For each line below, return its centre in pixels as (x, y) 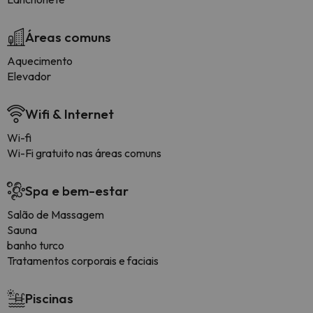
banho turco (36, 245)
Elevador (29, 76)
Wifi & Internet (70, 114)
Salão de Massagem (56, 214)
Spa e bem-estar (77, 191)
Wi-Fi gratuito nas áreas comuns (84, 153)
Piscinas (49, 298)
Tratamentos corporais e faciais (83, 261)
